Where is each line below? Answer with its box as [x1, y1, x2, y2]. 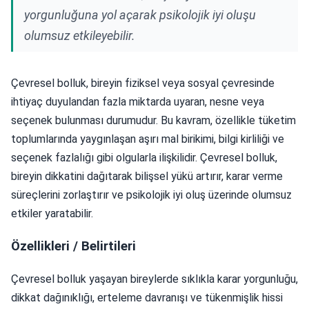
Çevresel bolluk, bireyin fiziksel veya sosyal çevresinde [11, 76, 275, 90]
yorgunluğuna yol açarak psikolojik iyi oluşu [24, 7, 256, 22]
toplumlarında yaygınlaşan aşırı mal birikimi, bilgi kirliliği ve [11, 132, 284, 146]
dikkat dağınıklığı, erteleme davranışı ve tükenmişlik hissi [11, 291, 283, 305]
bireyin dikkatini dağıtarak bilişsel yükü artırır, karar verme [11, 169, 283, 183]
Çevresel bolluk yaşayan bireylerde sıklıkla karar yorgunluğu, [11, 272, 298, 286]
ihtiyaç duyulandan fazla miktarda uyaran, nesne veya [11, 94, 264, 108]
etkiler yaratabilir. [11, 206, 93, 220]
